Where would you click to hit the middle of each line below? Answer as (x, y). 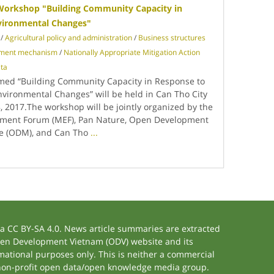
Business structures (172, 38)
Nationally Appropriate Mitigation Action (132, 52)
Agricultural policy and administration (69, 38)
